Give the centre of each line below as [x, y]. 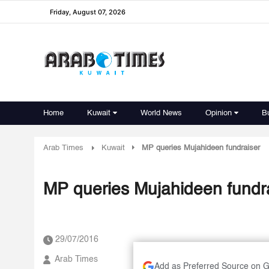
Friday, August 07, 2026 [88, 12]
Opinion [219, 113]
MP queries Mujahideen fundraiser [201, 148]
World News [161, 113]
